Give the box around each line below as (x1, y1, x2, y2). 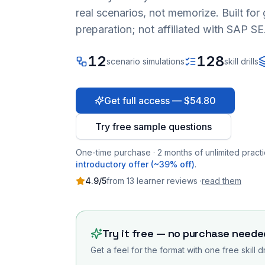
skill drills (224, 56, 258, 66)
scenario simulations (106, 56, 185, 66)
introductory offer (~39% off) (76, 159, 195, 169)
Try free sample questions (95, 121, 212, 132)
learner (134, 176, 164, 186)
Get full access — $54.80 (104, 95, 216, 106)
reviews (167, 176, 198, 186)
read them (202, 176, 241, 186)
